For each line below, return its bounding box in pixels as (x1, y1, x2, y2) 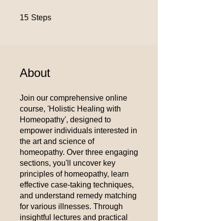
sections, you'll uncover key (20, 159, 115, 167)
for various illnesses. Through (20, 202, 123, 211)
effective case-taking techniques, (20, 181, 134, 189)
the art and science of (20, 137, 94, 146)
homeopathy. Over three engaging (20, 148, 138, 156)
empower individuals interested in (20, 126, 137, 135)
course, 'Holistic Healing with (20, 105, 121, 113)
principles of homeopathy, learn (20, 170, 129, 178)
